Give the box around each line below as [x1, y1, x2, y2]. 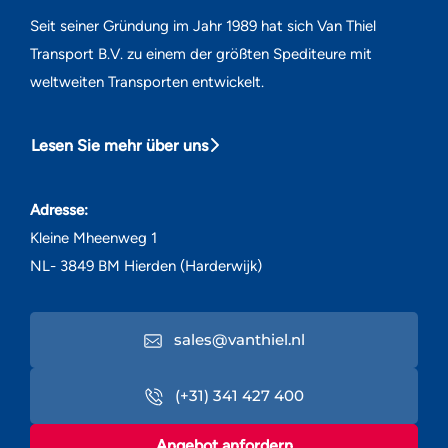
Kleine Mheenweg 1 [30, 229, 157, 247]
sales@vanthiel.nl [169, 330, 305, 349]
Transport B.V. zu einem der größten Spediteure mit [30, 45, 372, 63]
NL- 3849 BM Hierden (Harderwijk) [30, 257, 262, 275]
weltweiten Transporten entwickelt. [30, 73, 264, 91]
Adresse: [30, 201, 88, 219]
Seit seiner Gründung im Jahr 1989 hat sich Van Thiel [30, 17, 376, 35]
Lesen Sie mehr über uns [31, 136, 208, 155]
